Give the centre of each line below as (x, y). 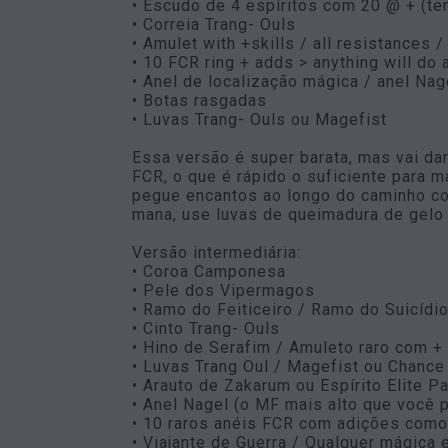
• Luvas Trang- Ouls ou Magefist (259, 119)
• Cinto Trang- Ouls (208, 328)
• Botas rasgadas (199, 100)
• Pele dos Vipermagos (223, 290)
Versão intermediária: (216, 252)
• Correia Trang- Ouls (214, 24)
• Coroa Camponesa (209, 271)
